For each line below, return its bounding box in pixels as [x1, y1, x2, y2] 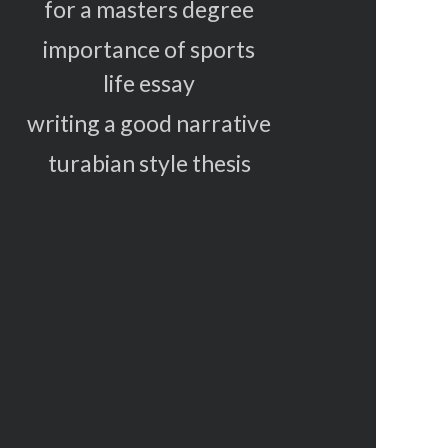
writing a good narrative [27, 109, 272, 138]
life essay [103, 69, 196, 98]
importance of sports [43, 35, 256, 64]
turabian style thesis [47, 149, 251, 178]
